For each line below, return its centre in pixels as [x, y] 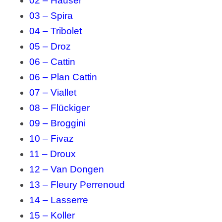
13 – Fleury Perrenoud [77, 185]
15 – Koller [52, 216]
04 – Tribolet [55, 31]
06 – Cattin [52, 62]
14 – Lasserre [58, 200]
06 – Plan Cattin [63, 77]
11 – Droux [52, 154]
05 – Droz [50, 47]
